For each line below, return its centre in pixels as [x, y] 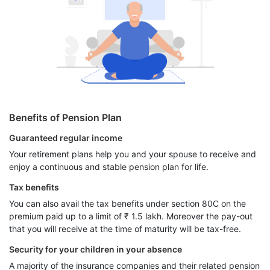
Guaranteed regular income [66, 138]
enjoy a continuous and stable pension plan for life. [109, 167]
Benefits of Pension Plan [65, 118]
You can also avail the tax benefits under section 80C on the [127, 203]
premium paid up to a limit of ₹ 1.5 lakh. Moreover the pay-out [131, 216]
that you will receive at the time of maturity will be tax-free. [125, 229]
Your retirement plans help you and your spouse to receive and [133, 154]
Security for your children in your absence [96, 249]
